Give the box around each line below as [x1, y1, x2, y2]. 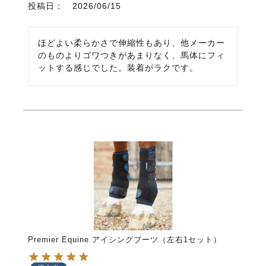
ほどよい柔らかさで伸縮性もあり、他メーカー [37, 38, 225, 47]
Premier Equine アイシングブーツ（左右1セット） [27, 235, 221, 244]
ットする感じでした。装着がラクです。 [37, 63, 198, 72]
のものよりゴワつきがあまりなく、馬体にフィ [37, 50, 225, 60]
